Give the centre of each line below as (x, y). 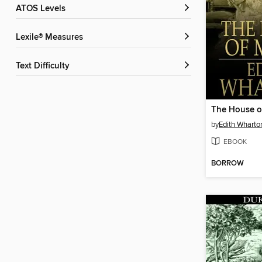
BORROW (227, 164)
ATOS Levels (43, 9)
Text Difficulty (45, 66)
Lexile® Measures (52, 38)
